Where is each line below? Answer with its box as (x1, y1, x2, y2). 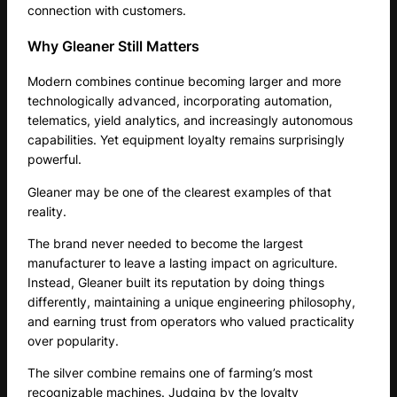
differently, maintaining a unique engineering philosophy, (27, 293, 356, 309)
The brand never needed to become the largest (27, 235, 304, 251)
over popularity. (27, 332, 120, 348)
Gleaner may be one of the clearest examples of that (27, 183, 332, 199)
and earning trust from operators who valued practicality (27, 313, 355, 329)
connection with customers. (27, 2, 187, 18)
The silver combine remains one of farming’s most (27, 365, 314, 381)
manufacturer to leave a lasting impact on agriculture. (27, 254, 339, 270)
